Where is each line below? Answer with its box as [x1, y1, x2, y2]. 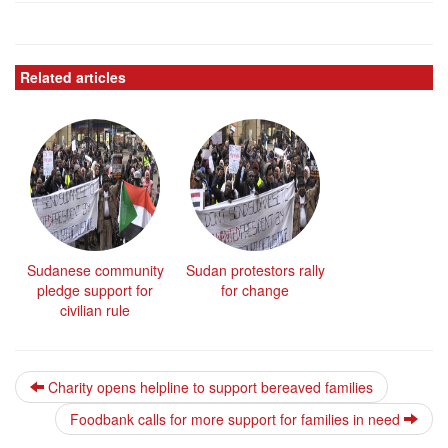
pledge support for [37, 279, 153, 300]
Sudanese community [26, 259, 164, 280]
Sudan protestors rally [185, 259, 325, 280]
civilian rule [60, 299, 130, 320]
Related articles [20, 66, 126, 87]
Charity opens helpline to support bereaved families [44, 376, 373, 397]
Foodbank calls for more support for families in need [70, 408, 404, 429]
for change [221, 279, 289, 300]
